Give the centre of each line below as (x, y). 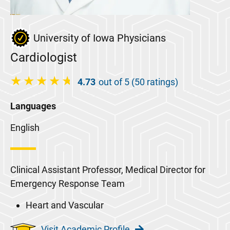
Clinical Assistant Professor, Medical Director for (108, 170)
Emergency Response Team (68, 184)
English (25, 128)
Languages (33, 106)
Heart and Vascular (65, 205)
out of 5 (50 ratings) (138, 82)
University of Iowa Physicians (100, 38)
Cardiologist (44, 57)
